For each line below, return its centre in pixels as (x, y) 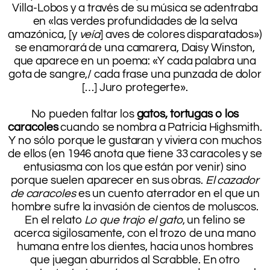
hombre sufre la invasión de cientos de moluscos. (135, 206)
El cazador (231, 180)
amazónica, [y (43, 34)
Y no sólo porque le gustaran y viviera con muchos (135, 140)
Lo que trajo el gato (132, 220)
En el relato (53, 220)
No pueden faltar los (84, 114)
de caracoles (43, 193)
